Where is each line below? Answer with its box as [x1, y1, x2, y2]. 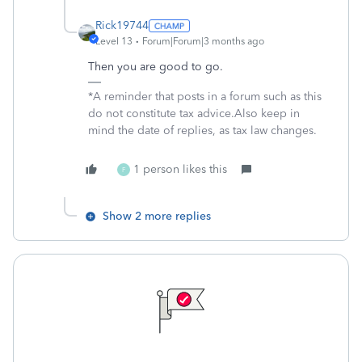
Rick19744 [95, 19, 149, 32]
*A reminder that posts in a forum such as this [88, 90, 322, 103]
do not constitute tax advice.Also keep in [88, 107, 300, 120]
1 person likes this [133, 162, 227, 176]
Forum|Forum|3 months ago [142, 36, 264, 47]
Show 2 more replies [103, 209, 211, 223]
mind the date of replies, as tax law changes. [88, 124, 317, 137]
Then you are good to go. [88, 60, 223, 74]
